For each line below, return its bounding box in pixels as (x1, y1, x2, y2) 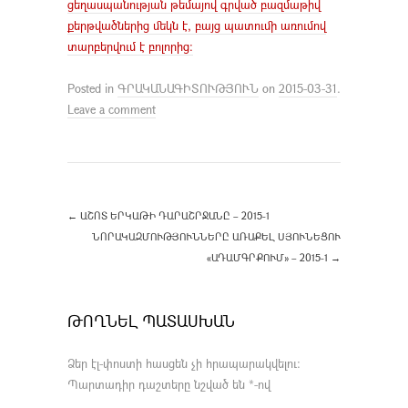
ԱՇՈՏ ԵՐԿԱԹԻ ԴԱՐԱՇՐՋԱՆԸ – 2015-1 (77, 208, 270, 222)
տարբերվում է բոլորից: (67, 37, 193, 55)
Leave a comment (67, 100, 156, 117)
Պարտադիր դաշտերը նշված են (67, 375, 249, 393)
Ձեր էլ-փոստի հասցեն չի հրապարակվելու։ (67, 354, 301, 372)
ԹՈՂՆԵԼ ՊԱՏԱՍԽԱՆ (67, 310, 235, 331)
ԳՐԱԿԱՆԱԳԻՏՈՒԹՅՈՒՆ (117, 79, 259, 97)
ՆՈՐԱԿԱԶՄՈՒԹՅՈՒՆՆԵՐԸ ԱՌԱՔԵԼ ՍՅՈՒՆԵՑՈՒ (92, 229, 341, 243)
